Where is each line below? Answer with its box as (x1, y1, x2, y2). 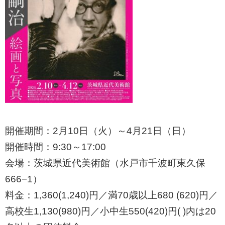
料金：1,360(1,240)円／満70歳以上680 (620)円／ (5, 190, 218, 201)
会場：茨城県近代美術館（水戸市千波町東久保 (5, 158, 205, 169)
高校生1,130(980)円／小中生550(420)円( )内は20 (5, 206, 216, 217)
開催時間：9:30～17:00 (5, 142, 106, 153)
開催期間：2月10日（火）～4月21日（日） (5, 126, 191, 137)
